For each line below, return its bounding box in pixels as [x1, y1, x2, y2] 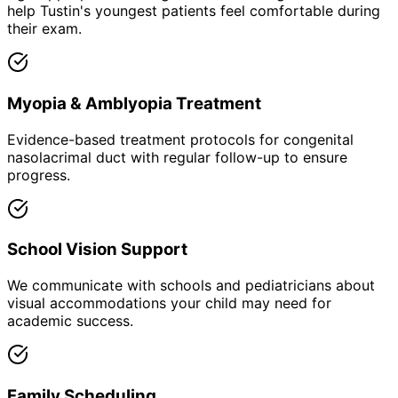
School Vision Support [7, 239, 187, 260]
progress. [7, 165, 70, 184]
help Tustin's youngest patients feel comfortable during [7, 2, 380, 20]
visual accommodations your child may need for [7, 294, 331, 313]
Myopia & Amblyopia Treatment [7, 92, 261, 114]
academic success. [7, 312, 133, 330]
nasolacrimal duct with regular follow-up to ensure [7, 147, 347, 166]
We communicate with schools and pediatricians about [7, 276, 375, 295]
